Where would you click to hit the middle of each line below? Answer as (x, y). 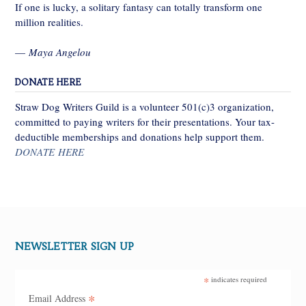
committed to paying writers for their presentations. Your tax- (145, 122)
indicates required (238, 279)
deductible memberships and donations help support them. (140, 137)
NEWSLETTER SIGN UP (74, 247)
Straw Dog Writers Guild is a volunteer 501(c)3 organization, (144, 107)
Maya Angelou (60, 52)
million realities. (49, 22)
